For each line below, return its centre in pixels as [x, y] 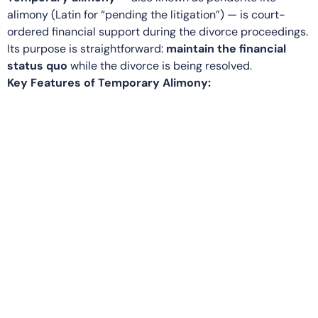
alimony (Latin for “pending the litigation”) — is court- [146, 14]
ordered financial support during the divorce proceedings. [158, 31]
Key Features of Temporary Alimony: [109, 82]
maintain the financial [225, 48]
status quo [37, 65]
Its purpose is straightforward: [85, 48]
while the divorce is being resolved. [160, 65]
